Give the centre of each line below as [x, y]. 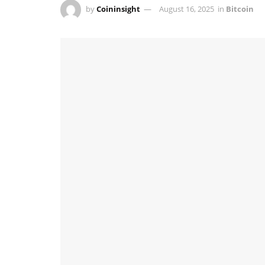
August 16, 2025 [187, 9]
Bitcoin [240, 9]
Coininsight [118, 9]
